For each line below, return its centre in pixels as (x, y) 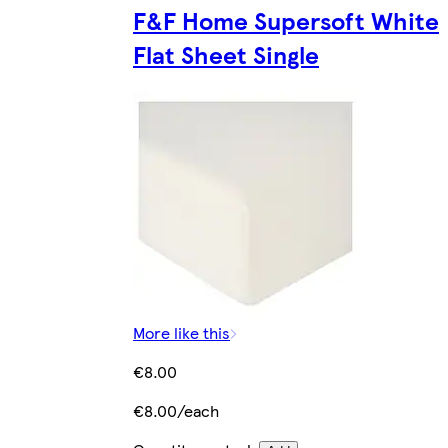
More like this (181, 332)
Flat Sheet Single (226, 53)
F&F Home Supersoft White (286, 19)
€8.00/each (176, 410)
